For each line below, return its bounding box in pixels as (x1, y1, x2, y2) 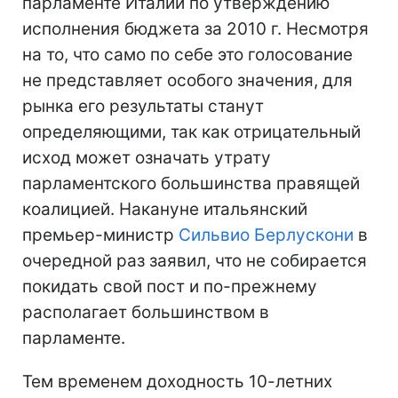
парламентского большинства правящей (22, 173, 360, 194)
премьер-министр (22, 225, 179, 245)
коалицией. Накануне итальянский (22, 199, 307, 219)
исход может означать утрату (22, 147, 271, 168)
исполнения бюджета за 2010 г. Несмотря (22, 19, 369, 39)
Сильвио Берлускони (179, 225, 354, 245)
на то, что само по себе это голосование (22, 44, 353, 65)
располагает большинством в (22, 302, 269, 322)
